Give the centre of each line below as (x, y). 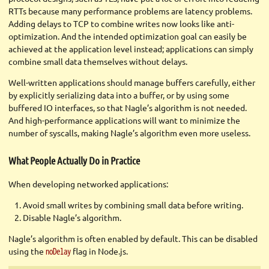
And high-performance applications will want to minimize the (124, 120)
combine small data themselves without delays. (98, 62)
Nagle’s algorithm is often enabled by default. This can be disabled (133, 238)
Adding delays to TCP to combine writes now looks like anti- (121, 24)
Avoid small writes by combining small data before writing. (133, 204)
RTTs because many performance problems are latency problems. (130, 11)
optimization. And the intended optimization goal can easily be (128, 36)
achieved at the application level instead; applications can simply (131, 49)
